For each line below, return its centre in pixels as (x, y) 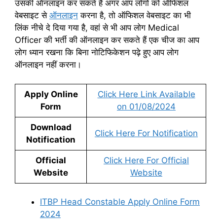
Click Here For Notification (146, 133)
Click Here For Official (146, 160)
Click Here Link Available (146, 94)
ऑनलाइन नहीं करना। (48, 65)
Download (51, 127)
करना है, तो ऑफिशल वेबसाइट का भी (134, 15)
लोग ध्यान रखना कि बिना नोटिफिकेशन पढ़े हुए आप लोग (97, 52)
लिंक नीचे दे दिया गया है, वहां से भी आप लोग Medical (97, 28)
